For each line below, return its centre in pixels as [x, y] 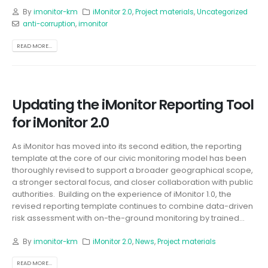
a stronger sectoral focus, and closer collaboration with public [133, 182]
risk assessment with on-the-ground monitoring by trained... [128, 218]
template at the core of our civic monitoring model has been [129, 159]
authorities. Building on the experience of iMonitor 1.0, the [122, 194]
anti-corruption [49, 24]
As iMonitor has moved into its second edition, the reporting [127, 147]
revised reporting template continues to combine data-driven [133, 206]
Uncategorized [223, 12]
